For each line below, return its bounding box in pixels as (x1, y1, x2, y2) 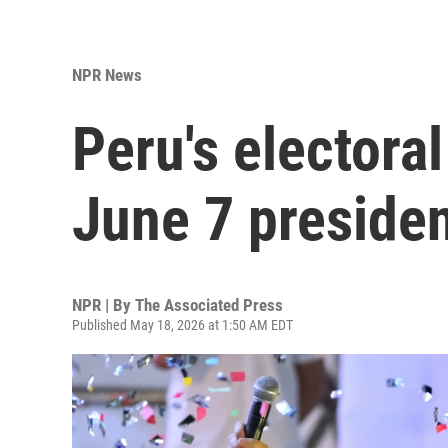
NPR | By (72, 295, 135, 315)
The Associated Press (135, 295, 283, 315)
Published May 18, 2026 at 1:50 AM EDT (72, 317, 293, 333)
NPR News (72, 65, 142, 85)
